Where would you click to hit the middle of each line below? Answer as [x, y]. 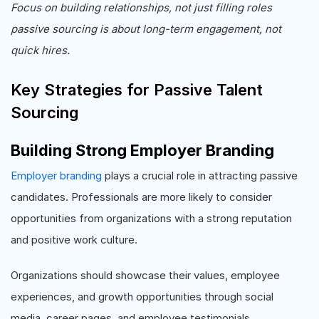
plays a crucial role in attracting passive [200, 176]
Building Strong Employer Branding [142, 150]
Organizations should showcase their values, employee [145, 275]
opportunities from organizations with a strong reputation [151, 218]
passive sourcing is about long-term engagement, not [146, 29]
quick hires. [40, 50]
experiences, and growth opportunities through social [142, 297]
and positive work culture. [74, 240]
